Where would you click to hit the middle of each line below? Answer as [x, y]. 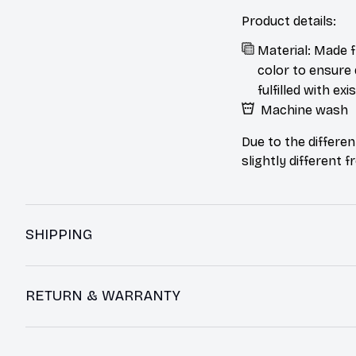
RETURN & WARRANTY [103, 296]
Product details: [289, 21]
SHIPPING [59, 235]
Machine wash [304, 110]
